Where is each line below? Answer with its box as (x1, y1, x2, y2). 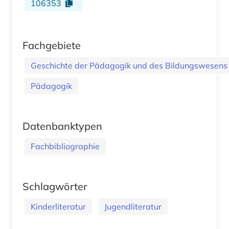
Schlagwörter (22, 179, 87, 193)
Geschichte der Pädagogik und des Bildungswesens (31, 60, 227, 71)
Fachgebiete (22, 38, 81, 52)
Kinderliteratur (31, 201, 86, 212)
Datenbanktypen (22, 119, 102, 132)
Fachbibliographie (31, 141, 100, 151)
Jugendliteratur (104, 201, 162, 212)
